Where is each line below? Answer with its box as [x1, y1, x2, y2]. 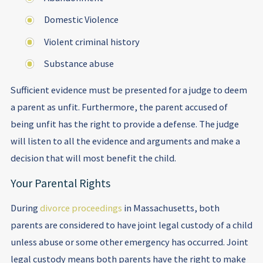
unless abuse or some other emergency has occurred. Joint [10, 236, 248, 248]
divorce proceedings [39, 202, 122, 214]
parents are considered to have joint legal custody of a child [10, 219, 252, 231]
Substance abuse [44, 57, 114, 69]
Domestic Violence [44, 14, 119, 26]
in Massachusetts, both [122, 202, 220, 214]
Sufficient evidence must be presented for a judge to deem [10, 84, 247, 96]
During [10, 202, 40, 214]
